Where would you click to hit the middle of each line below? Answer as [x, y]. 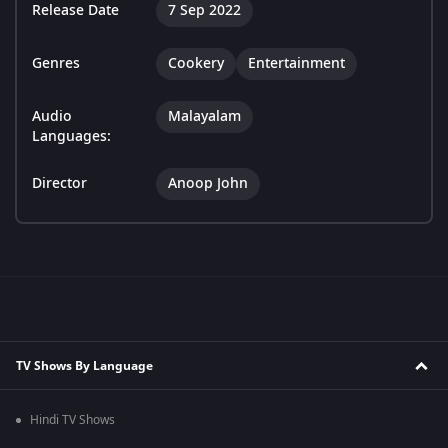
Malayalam [204, 117]
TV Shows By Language [84, 365]
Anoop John [208, 184]
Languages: [71, 137]
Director [59, 184]
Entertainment [296, 64]
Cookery [196, 64]
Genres [56, 64]
